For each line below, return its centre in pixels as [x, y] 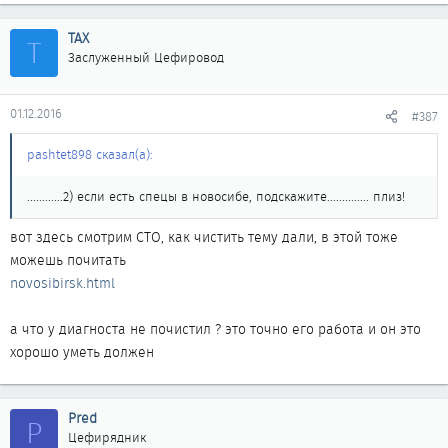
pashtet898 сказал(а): [90, 154]
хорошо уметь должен [82, 352]
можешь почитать [68, 260]
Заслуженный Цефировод [146, 57]
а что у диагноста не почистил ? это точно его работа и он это [215, 329]
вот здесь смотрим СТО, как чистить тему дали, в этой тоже [204, 237]
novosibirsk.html [62, 283]
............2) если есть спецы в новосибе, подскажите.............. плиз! [216, 196]
